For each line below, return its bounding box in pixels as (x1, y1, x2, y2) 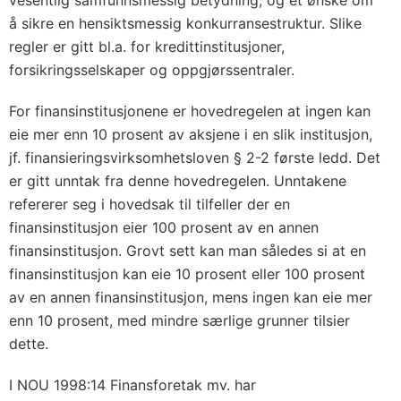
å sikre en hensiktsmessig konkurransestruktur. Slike (9, 14, 362, 32)
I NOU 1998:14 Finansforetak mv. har (9, 376, 256, 394)
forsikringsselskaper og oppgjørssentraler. (9, 61, 294, 79)
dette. (9, 335, 48, 353)
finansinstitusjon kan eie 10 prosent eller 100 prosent (9, 265, 365, 283)
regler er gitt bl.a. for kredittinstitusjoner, (9, 38, 285, 55)
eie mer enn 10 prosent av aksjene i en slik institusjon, (9, 125, 372, 143)
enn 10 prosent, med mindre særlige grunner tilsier (9, 311, 350, 329)
